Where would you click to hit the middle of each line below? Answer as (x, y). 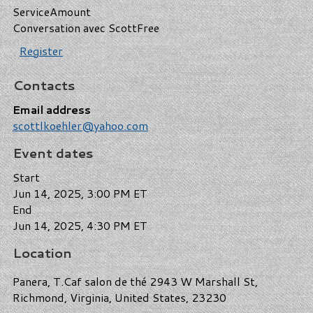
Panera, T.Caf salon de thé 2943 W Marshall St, (135, 281)
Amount (70, 11)
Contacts (44, 85)
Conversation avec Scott (75, 27)
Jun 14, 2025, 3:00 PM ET (80, 193)
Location (42, 253)
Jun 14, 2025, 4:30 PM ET (80, 225)
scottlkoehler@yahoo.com (80, 125)
